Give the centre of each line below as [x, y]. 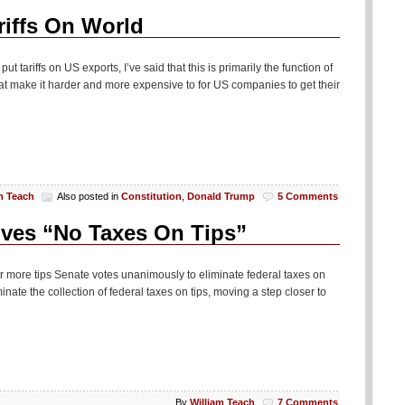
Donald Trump [221, 196]
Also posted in [89, 196]
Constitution [151, 196]
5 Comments [308, 196]
